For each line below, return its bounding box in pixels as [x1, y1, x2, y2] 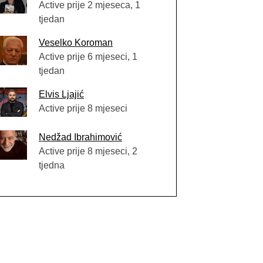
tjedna [39, 160, 65, 170]
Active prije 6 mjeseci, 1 [39, 52, 137, 62]
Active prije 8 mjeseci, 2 [39, 146, 137, 156]
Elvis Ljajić [39, 89, 84, 99]
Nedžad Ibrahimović [39, 132, 122, 142]
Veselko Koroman [39, 38, 113, 48]
